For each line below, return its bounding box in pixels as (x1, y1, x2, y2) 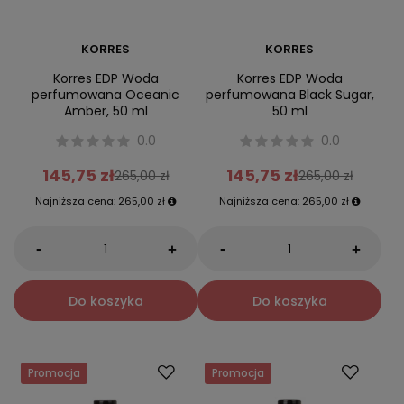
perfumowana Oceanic (32, 85, 179, 104)
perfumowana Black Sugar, (205, 85, 374, 104)
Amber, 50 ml (63, 101, 148, 120)
